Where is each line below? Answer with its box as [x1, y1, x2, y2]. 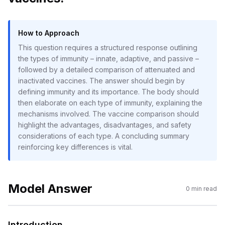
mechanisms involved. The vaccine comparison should [18, 109, 199, 118]
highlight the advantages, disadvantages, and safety [18, 121, 191, 129]
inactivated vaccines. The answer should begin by [18, 76, 185, 85]
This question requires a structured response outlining [18, 43, 197, 52]
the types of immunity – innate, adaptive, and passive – [18, 54, 199, 63]
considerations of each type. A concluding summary [18, 132, 189, 140]
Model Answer [8, 181, 92, 196]
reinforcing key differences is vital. [18, 143, 133, 151]
